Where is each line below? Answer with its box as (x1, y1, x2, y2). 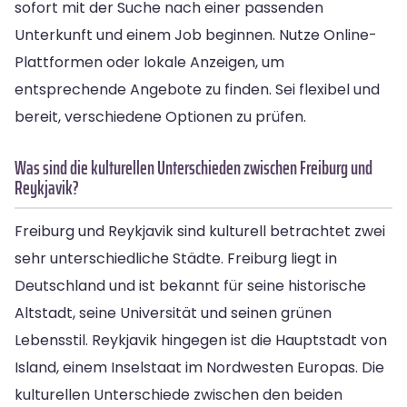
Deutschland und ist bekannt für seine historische (15, 274, 366, 296)
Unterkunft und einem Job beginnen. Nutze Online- (15, 24, 377, 45)
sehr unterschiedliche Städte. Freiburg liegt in (15, 247, 337, 269)
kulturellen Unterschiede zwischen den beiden (15, 383, 342, 405)
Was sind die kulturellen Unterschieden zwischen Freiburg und (15, 152, 372, 183)
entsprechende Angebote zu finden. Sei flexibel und (15, 78, 380, 100)
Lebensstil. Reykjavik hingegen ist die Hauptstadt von (15, 329, 387, 351)
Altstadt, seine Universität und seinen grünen (15, 302, 332, 323)
